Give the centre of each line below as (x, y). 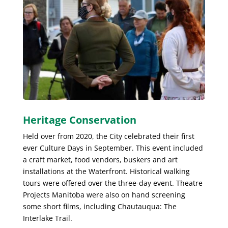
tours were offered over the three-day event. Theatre (112, 183)
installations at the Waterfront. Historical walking (106, 172)
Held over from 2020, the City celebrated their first (108, 136)
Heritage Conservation (79, 120)
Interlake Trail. (47, 218)
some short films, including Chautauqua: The (99, 207)
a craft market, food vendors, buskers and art (100, 160)
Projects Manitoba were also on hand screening (104, 195)
